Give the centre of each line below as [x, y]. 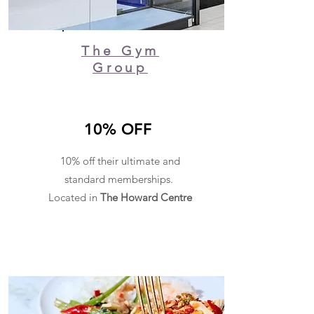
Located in [74, 197]
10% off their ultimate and [120, 161]
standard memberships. [120, 179]
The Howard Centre [146, 197]
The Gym [120, 50]
